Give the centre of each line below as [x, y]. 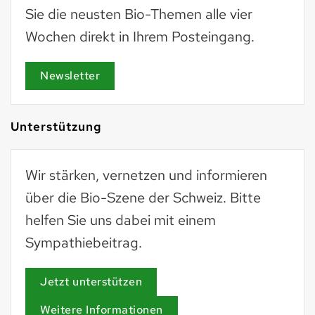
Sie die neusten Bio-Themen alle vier [139, 14]
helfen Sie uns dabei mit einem [121, 220]
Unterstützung [56, 126]
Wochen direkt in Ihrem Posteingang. [140, 36]
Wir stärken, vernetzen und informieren [146, 175]
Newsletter [70, 75]
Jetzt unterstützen [91, 281]
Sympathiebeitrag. [84, 242]
